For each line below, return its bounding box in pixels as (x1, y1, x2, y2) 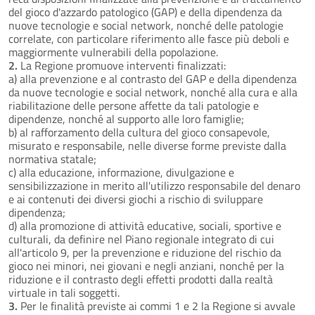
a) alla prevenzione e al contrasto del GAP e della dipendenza (8, 70, 297, 87)
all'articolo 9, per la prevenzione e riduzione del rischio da (8, 243, 281, 261)
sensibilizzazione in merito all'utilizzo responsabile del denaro (8, 176, 300, 194)
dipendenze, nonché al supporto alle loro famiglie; (8, 110, 244, 127)
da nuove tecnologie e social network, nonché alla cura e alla (8, 83, 297, 101)
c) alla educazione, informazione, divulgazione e (8, 163, 234, 181)
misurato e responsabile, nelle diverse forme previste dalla (8, 136, 286, 154)
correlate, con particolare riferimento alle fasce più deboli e (8, 30, 289, 47)
